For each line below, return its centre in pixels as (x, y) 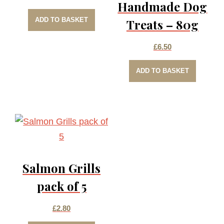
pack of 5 (61, 186)
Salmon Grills (62, 168)
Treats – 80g (162, 24)
